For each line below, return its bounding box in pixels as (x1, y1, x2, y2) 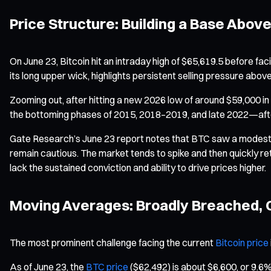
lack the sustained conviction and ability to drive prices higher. (10, 161, 266, 174)
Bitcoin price (215, 236, 269, 249)
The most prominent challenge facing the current (10, 236, 215, 249)
